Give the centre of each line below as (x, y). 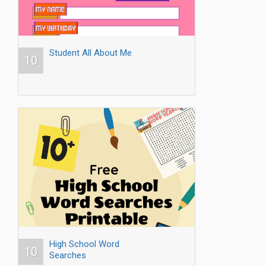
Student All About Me (91, 53)
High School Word (84, 244)
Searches (68, 256)
